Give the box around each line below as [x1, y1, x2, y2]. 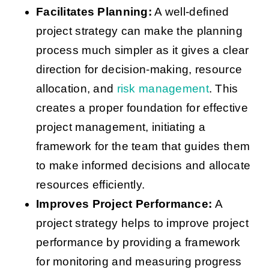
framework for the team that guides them [35, 140, 250, 153]
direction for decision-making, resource [35, 63, 243, 76]
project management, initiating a [35, 121, 206, 134]
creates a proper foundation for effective [35, 101, 248, 115]
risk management [116, 82, 209, 95]
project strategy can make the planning [35, 25, 243, 38]
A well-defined [152, 5, 229, 19]
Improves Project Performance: [35, 198, 213, 211]
